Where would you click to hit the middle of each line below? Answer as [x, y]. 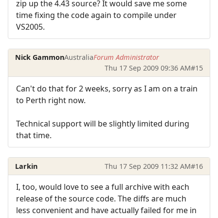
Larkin [27, 166]
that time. [34, 136]
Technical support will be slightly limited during [103, 124]
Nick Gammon [40, 57]
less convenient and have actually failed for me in [106, 210]
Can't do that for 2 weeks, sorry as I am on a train [107, 89]
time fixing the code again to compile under [96, 15]
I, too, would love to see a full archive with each [103, 187]
